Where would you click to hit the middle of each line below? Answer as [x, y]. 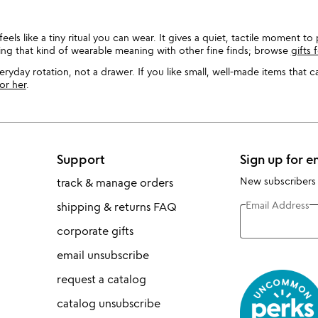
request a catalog [101, 279]
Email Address [277, 204]
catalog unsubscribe [108, 303]
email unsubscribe [103, 255]
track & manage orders [115, 182]
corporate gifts [95, 231]
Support [81, 159]
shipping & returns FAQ [116, 207]
